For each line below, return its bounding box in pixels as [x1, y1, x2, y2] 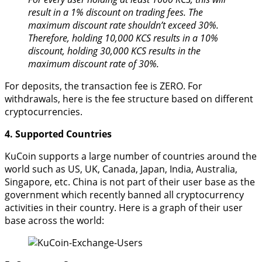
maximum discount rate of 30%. [28, 57, 159, 71]
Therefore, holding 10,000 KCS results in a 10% [28, 32, 218, 45]
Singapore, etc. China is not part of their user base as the [5, 175, 255, 189]
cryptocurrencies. [5, 105, 82, 119]
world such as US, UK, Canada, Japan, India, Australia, [5, 163, 237, 176]
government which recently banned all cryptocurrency [5, 188, 244, 202]
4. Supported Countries [5, 127, 112, 141]
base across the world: [5, 214, 104, 227]
